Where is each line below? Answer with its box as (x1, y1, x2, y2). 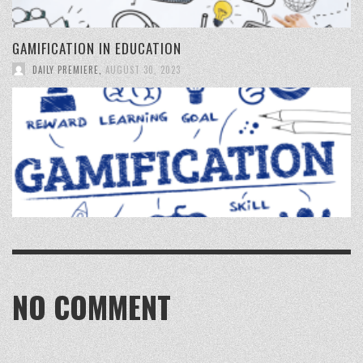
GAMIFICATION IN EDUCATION (12, 37, 181, 58)
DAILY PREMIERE (32, 62, 99, 76)
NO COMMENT (12, 285, 171, 330)
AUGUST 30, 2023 (105, 62, 181, 76)
